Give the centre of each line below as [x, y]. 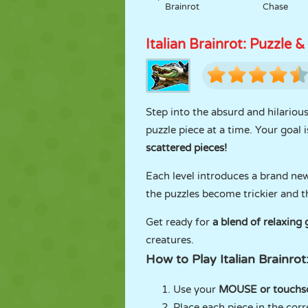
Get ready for [179, 222]
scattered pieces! [186, 148]
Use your [196, 289]
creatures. [170, 240]
